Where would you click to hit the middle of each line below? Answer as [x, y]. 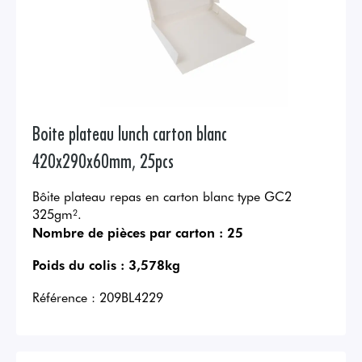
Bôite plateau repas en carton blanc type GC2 [162, 196]
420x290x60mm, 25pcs [103, 160]
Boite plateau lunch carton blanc [130, 133]
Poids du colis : [78, 265]
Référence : [64, 297]
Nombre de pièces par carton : [128, 232]
